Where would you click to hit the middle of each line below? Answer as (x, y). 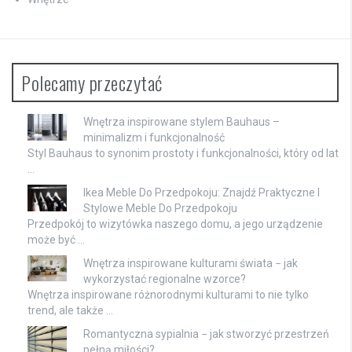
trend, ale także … (70, 311)
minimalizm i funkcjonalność (154, 138)
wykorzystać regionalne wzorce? (165, 279)
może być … (56, 240)
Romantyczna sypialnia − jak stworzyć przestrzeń (206, 334)
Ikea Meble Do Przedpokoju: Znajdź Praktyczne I (202, 193)
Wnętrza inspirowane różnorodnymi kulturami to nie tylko (168, 295)
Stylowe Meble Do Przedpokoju (160, 209)
